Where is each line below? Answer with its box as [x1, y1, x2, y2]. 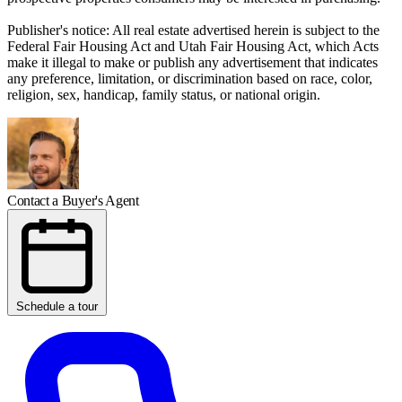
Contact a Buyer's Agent [7, 192, 139, 208]
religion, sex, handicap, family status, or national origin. [7, 86, 320, 102]
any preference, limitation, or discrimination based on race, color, [7, 70, 372, 86]
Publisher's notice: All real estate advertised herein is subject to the [7, 22, 380, 38]
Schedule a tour [16, 299, 98, 313]
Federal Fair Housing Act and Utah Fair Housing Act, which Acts [7, 38, 379, 54]
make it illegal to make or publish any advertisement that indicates [7, 54, 378, 70]
